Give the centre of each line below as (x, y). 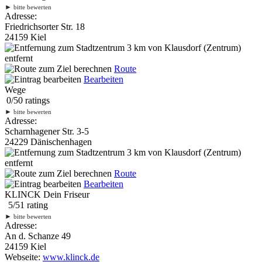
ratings (36, 100)
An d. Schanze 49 (38, 236)
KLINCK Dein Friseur (47, 194)
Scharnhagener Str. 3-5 (47, 131)
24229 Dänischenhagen (48, 142)
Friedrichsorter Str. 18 (45, 26)
